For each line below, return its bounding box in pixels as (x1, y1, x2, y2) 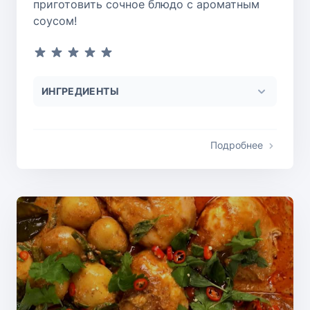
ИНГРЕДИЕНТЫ (42, 84, 119, 97)
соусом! (33, 13, 77, 28)
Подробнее (210, 138, 263, 151)
